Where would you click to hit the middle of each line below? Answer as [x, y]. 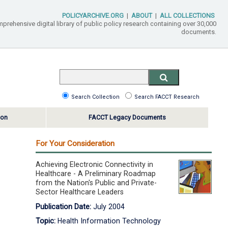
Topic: [46, 221]
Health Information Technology [108, 221]
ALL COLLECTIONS [187, 16]
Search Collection [97, 97]
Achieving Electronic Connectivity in [95, 164]
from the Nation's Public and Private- [96, 182]
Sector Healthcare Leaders [80, 192]
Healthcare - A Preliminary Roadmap [96, 173]
